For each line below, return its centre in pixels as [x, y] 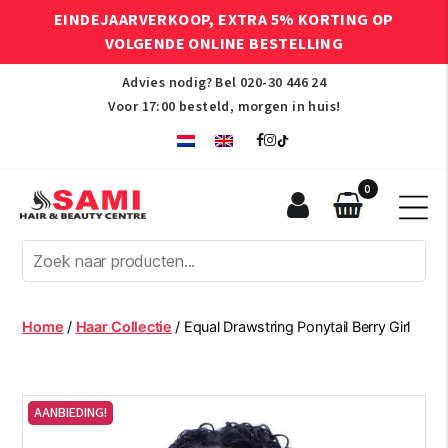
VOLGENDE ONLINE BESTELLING [224, 44]
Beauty [48, 317]
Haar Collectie [123, 326]
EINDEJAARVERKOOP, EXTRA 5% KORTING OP [224, 20]
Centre [48, 339]
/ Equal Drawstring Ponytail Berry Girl [291, 326]
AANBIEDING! [71, 413]
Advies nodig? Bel [180, 83]
